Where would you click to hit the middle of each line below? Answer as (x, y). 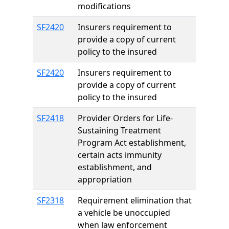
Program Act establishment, (132, 143)
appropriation (105, 179)
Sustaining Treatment (119, 130)
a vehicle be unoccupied (124, 213)
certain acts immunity (120, 155)
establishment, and (115, 167)
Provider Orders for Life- (125, 118)
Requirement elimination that (135, 200)
